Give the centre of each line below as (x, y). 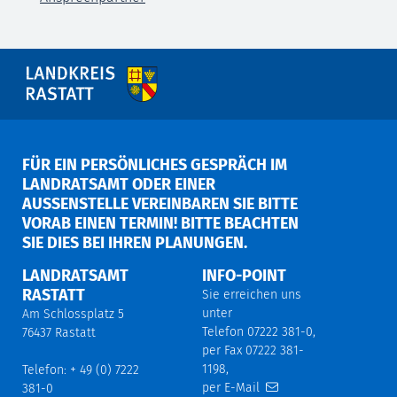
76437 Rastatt (59, 332)
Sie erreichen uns (252, 294)
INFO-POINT (244, 275)
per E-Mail (233, 387)
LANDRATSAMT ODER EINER (119, 184)
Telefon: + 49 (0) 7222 (81, 370)
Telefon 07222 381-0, (259, 331)
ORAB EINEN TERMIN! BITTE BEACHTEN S (160, 223)
